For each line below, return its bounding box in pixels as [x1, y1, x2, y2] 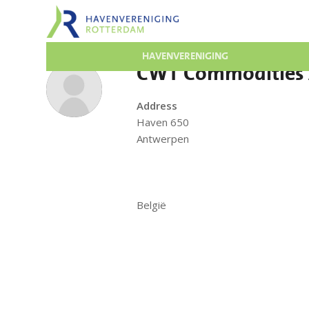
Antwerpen [137, 132, 189, 146]
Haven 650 [137, 115, 189, 129]
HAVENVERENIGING [142, 50, 229, 62]
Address [137, 99, 177, 112]
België [137, 198, 166, 212]
